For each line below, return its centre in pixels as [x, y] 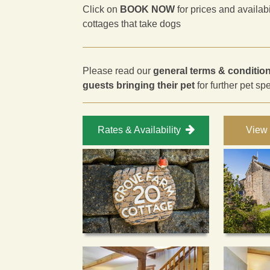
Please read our [118, 71]
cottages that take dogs [132, 24]
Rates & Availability [139, 130]
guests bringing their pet [139, 85]
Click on [101, 9]
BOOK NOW [147, 9]
